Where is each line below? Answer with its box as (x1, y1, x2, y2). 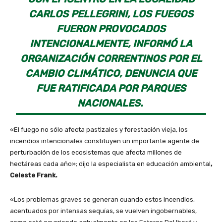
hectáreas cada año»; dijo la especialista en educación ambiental (10, 160, 211, 168)
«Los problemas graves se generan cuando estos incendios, (10, 196, 195, 204)
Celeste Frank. (10, 171, 59, 179)
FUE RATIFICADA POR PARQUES (36, 82, 186, 95)
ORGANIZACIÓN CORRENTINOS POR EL (20, 53, 202, 65)
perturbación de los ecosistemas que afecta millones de (10, 149, 182, 157)
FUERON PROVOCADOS (56, 23, 166, 35)
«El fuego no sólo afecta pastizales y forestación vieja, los (10, 126, 188, 134)
